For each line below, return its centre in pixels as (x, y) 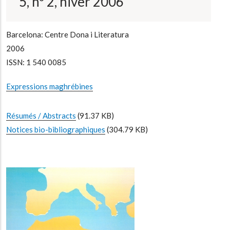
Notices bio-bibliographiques (56, 129)
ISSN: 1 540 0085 (36, 62)
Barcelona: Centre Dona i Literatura (68, 34)
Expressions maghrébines (50, 86)
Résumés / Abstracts (41, 115)
